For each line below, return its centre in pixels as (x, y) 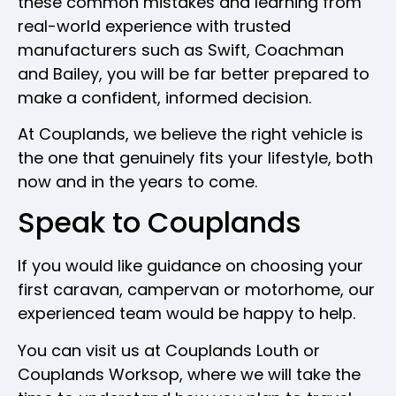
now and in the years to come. (137, 182)
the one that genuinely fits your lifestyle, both (195, 158)
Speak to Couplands (160, 223)
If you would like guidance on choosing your (190, 266)
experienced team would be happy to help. (187, 314)
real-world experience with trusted (154, 26)
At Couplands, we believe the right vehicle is (190, 134)
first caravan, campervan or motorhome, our (196, 290)
